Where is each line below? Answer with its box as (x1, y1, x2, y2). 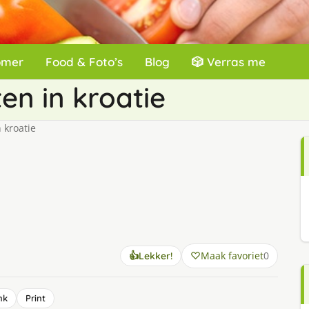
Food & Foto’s (46, 54, 123, 69)
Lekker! (138, 250, 172, 262)
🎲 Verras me (192, 54, 266, 69)
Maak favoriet (200, 249, 263, 262)
